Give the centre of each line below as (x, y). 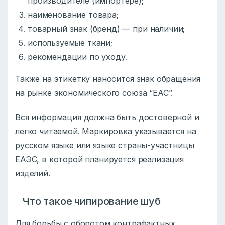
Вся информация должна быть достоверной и (107, 117)
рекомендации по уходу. (78, 57)
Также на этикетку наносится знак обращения (108, 79)
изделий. (33, 174)
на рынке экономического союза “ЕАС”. (94, 93)
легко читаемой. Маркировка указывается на (106, 131)
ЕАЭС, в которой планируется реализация (99, 159)
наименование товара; (73, 15)
